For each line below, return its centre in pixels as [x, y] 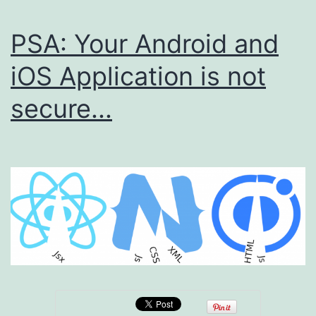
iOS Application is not [138, 76]
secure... [61, 108]
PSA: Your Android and [145, 43]
